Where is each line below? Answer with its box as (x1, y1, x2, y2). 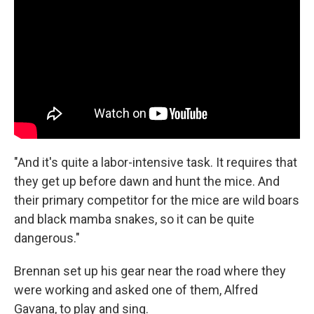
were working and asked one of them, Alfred (14, 282, 258, 297)
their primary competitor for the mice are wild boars (14, 192, 299, 207)
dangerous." (14, 230, 80, 245)
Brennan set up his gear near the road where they (14, 263, 286, 278)
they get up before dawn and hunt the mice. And (14, 173, 280, 189)
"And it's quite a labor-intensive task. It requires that (14, 154, 297, 170)
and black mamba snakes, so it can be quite (14, 211, 254, 226)
